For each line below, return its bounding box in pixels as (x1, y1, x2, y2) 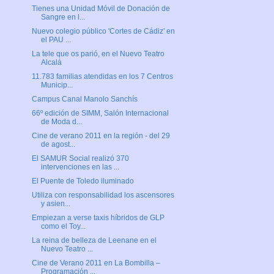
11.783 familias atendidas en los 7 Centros (31, 72, 173, 81)
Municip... (40, 81, 73, 90)
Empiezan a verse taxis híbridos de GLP (31, 213, 165, 223)
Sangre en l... (40, 13, 85, 22)
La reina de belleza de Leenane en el (31, 236, 157, 245)
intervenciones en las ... (40, 163, 119, 172)
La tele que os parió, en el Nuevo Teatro (31, 50, 165, 59)
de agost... (40, 140, 75, 149)
